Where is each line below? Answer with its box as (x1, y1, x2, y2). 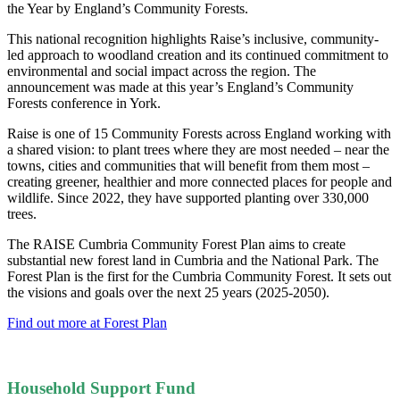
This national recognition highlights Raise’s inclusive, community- (7, 31, 379, 47)
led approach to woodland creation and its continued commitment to (7, 47, 388, 63)
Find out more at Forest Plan (7, 315, 167, 331)
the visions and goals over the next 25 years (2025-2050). (7, 285, 329, 301)
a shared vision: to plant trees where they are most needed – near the (7, 142, 389, 158)
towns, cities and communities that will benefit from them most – (7, 158, 370, 174)
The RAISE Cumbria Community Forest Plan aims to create (7, 237, 346, 253)
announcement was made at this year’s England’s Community (7, 79, 354, 96)
